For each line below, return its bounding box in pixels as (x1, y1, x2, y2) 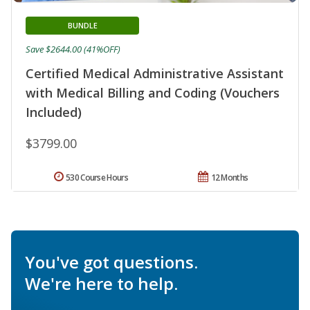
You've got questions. (25, 250, 198, 274)
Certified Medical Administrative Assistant (26, 65, 284, 82)
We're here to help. (25, 272, 178, 295)
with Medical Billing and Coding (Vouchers (26, 84, 280, 102)
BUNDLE (67, 20, 98, 31)
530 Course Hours (66, 172, 128, 184)
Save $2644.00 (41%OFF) (26, 43, 120, 56)
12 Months (210, 172, 248, 184)
